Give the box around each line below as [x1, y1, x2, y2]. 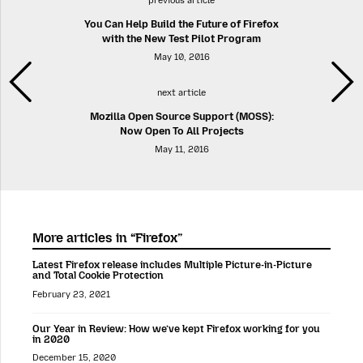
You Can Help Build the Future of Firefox [84, 18, 279, 31]
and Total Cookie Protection [32, 269, 164, 282]
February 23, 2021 [32, 288, 110, 300]
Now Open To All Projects [119, 125, 244, 138]
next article [157, 88, 206, 99]
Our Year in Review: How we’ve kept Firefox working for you [32, 322, 320, 335]
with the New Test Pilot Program [102, 32, 261, 45]
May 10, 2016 [153, 52, 210, 63]
